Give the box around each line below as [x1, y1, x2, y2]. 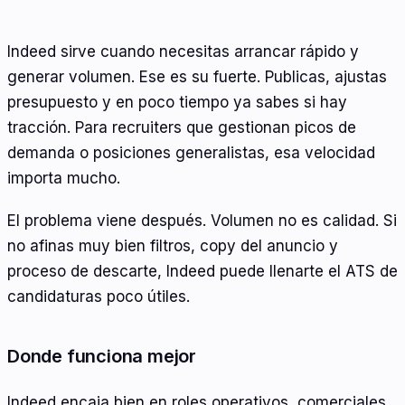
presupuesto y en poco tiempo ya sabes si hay [7, 92, 347, 111]
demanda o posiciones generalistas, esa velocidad [7, 143, 375, 162]
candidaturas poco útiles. [7, 287, 190, 306]
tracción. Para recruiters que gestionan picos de [7, 118, 356, 137]
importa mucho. [7, 168, 120, 187]
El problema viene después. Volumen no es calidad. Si [7, 212, 397, 231]
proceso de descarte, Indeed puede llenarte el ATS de [7, 262, 398, 281]
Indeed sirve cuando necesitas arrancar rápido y [7, 42, 359, 61]
